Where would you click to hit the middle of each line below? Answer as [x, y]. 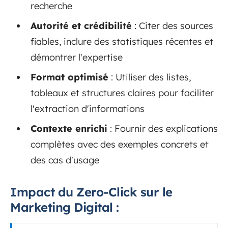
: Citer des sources [174, 26]
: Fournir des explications [164, 129]
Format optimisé [69, 77]
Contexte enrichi [69, 129]
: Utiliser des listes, [151, 77]
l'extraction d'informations [88, 109]
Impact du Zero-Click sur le [91, 192]
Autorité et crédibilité [81, 26]
